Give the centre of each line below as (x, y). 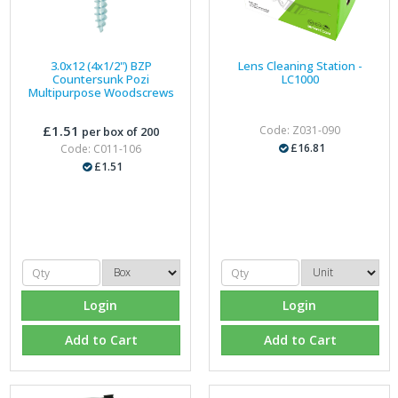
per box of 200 (119, 131)
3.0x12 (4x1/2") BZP (101, 66)
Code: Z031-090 (299, 130)
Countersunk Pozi (101, 79)
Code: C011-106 (100, 149)
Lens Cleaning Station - (300, 66)
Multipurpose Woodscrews (101, 92)
